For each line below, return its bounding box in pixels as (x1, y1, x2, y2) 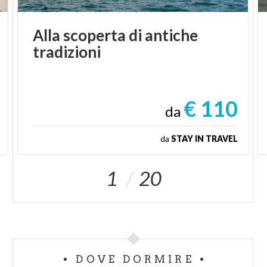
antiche (145, 25, 198, 45)
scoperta (63, 25, 126, 45)
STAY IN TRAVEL (170, 133, 238, 144)
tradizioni (33, 42, 101, 61)
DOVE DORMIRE (76, 253, 194, 265)
